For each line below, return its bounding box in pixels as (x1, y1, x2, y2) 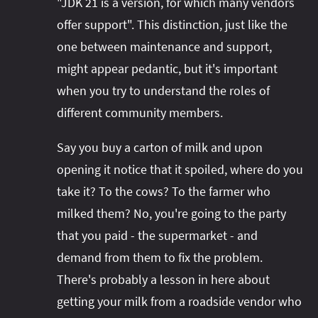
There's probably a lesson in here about (57, 271, 270, 288)
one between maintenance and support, (57, 38, 272, 55)
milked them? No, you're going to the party (57, 205, 286, 222)
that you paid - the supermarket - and (57, 227, 258, 244)
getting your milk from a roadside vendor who (57, 293, 302, 310)
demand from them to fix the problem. (57, 249, 263, 266)
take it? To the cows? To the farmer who (57, 183, 270, 200)
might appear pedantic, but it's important (57, 60, 278, 77)
